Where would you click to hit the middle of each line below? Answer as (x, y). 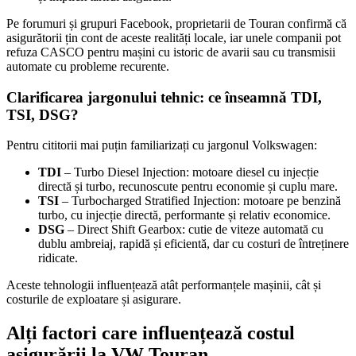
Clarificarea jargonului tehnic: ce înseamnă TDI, (164, 97)
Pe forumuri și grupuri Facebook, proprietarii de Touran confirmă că (176, 23)
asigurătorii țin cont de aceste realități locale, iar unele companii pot (174, 38)
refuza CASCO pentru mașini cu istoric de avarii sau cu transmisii (171, 52)
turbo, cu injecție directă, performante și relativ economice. (184, 215)
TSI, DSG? (43, 114)
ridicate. (58, 258)
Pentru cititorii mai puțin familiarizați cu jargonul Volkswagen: (162, 145)
